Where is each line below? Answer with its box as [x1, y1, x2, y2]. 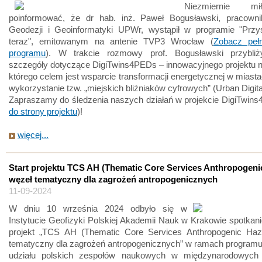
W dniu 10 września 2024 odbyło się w [9, 204, 187, 213]
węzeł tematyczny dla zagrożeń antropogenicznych [9, 174, 218, 184]
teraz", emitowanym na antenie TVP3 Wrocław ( [9, 36, 213, 46]
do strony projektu [9, 106, 77, 116]
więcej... [18, 130, 49, 140]
